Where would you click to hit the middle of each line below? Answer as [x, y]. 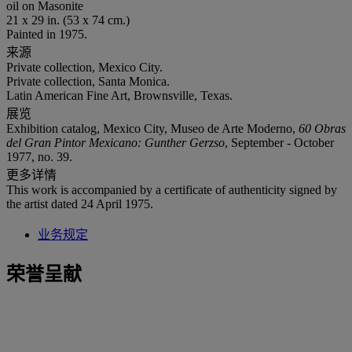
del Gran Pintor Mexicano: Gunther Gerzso [115, 142]
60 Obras [322, 128]
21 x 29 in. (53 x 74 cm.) [68, 20]
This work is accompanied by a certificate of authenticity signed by [172, 189]
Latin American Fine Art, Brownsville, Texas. [119, 95]
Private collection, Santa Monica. [88, 81]
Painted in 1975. [47, 34]
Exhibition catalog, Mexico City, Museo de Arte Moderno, [152, 128]
